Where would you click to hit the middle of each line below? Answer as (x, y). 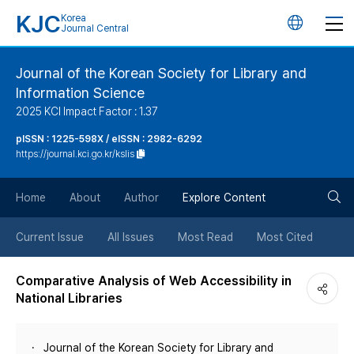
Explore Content (224, 198)
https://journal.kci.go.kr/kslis (75, 154)
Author (141, 198)
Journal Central (95, 28)
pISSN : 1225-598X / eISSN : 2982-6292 (109, 139)
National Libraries (69, 298)
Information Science (80, 93)
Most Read (205, 237)
